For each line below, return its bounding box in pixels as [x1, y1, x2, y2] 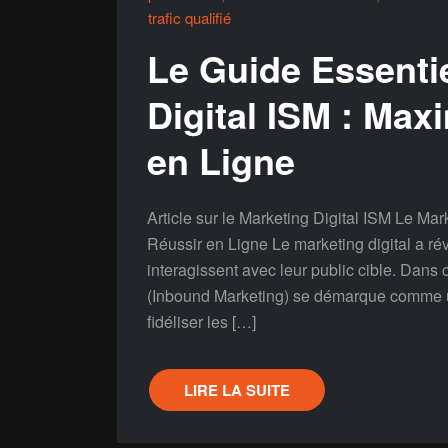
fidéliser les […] [147, 310, 256, 333]
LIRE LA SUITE [184, 379, 290, 401]
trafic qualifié [148, 7, 231, 28]
